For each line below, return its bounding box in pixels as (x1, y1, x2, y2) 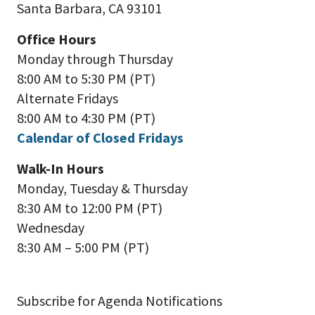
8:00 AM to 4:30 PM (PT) (17, 109, 155, 127)
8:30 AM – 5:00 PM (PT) (17, 238, 149, 256)
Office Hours (17, 30, 96, 48)
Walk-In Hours (17, 160, 104, 177)
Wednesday (17, 219, 84, 236)
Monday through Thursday (17, 50, 173, 67)
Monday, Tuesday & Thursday (17, 179, 188, 197)
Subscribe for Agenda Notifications (17, 292, 222, 309)
